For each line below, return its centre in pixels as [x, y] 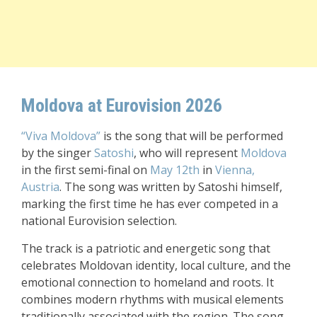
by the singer [58, 153]
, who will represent [187, 153]
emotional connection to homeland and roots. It [148, 282]
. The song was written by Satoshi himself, [171, 187]
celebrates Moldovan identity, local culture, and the [156, 265]
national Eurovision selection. [99, 221]
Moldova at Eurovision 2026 [122, 105]
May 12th [175, 170]
